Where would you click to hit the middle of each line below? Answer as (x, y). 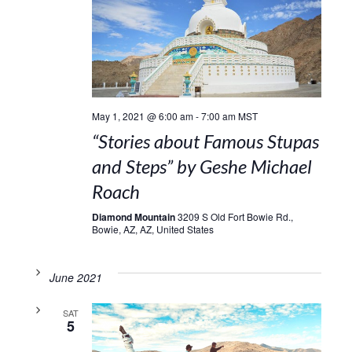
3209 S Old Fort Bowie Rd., (235, 217)
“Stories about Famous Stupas (205, 141)
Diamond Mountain (134, 217)
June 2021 (75, 278)
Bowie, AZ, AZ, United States (152, 229)
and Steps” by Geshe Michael (202, 167)
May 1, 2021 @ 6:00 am (142, 116)
